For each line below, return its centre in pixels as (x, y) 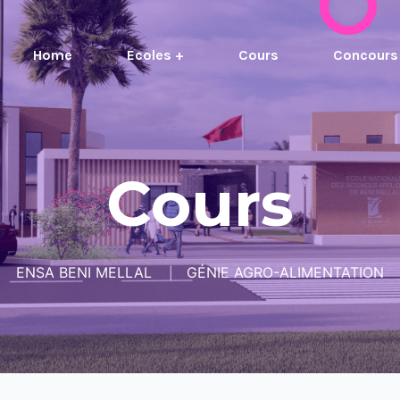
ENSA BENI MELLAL (84, 272)
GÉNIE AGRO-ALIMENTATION (285, 272)
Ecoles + (155, 55)
